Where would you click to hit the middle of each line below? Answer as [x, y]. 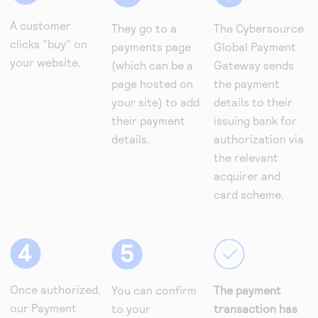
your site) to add [156, 102]
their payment [149, 121]
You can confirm [154, 290]
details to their [253, 102]
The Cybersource [258, 28]
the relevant [246, 158]
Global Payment [254, 47]
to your [131, 309]
